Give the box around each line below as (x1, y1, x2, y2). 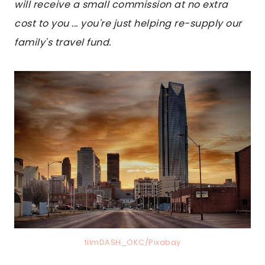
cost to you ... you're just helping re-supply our (14, 17, 242, 31)
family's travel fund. (14, 35, 111, 50)
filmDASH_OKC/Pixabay (84, 237, 181, 247)
